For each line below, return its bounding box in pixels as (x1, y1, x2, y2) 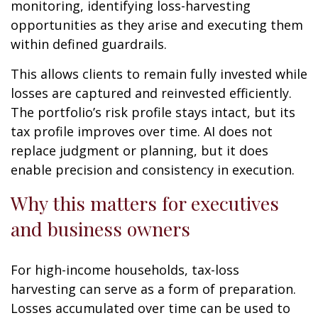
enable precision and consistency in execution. (11, 161, 295, 179)
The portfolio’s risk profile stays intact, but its (11, 104, 295, 121)
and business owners (11, 216, 190, 242)
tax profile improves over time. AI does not (11, 123, 273, 141)
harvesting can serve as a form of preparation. (11, 280, 296, 298)
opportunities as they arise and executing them (11, 16, 303, 34)
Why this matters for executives (11, 190, 279, 216)
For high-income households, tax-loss (11, 261, 239, 279)
